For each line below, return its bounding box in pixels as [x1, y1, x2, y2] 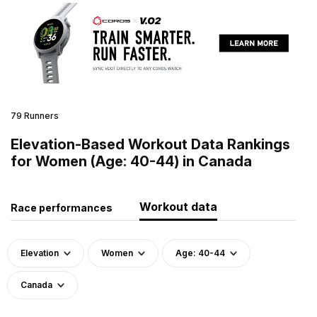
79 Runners [11, 110, 59, 121]
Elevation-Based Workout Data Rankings [11, 135, 290, 153]
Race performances [11, 201, 113, 214]
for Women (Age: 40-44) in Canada [11, 152, 252, 170]
